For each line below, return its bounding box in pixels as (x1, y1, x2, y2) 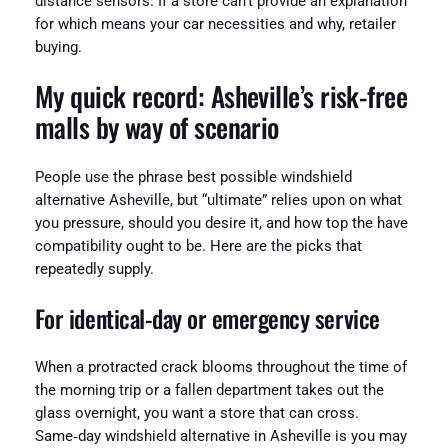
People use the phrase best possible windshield (34, 168, 352, 186)
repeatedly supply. (34, 260, 154, 278)
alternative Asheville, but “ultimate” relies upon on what (34, 191, 402, 209)
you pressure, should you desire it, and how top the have (34, 214, 408, 232)
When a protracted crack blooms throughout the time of (34, 358, 407, 376)
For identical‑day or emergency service (34, 299, 380, 336)
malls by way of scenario (34, 107, 279, 148)
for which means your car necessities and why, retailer (34, 15, 396, 33)
